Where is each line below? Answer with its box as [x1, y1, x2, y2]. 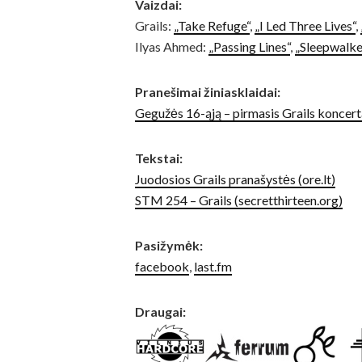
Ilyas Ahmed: [135, 38, 208, 54]
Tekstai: [135, 149, 183, 166]
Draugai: [135, 303, 186, 319]
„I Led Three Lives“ [255, 17, 356, 33]
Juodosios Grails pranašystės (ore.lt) [135, 170, 335, 187]
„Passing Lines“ [208, 38, 290, 54]
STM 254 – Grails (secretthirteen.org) [135, 192, 343, 208]
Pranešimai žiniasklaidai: [135, 83, 280, 99]
